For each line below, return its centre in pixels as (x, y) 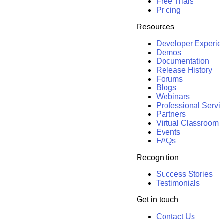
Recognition (157, 158)
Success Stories (184, 174)
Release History (184, 70)
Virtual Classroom (187, 123)
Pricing (168, 10)
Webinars (173, 97)
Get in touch (157, 200)
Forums (169, 79)
